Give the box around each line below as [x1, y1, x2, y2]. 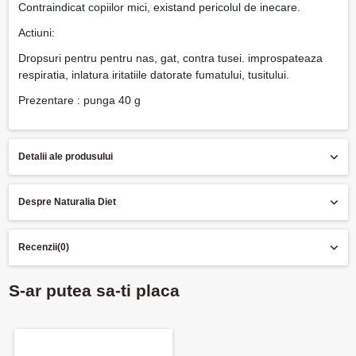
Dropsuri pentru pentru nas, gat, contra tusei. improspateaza [17, 52, 323, 65]
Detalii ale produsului [17, 151, 113, 163]
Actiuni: [17, 25, 58, 39]
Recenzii [17, 242, 57, 253]
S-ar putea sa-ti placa [8, 281, 180, 301]
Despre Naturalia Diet [17, 196, 116, 208]
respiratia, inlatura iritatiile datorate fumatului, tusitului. [17, 68, 292, 82]
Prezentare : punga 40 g [17, 94, 144, 107]
